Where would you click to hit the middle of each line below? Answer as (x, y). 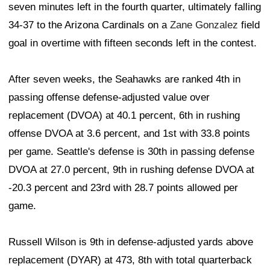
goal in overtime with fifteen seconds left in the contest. (133, 43)
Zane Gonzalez (204, 25)
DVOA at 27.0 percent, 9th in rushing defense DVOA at (131, 170)
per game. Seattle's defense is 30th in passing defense (131, 152)
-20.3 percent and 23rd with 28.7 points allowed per (123, 188)
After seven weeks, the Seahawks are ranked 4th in (124, 80)
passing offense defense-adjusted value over (109, 98)
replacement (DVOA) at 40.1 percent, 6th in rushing (124, 116)
